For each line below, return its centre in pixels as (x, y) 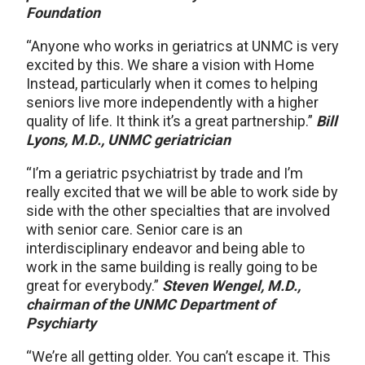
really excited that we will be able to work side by (182, 192)
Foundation (63, 13)
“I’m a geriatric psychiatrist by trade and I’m (165, 173)
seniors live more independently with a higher (172, 102)
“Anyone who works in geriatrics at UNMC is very (182, 46)
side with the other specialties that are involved (178, 211)
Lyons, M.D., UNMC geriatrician (128, 140)
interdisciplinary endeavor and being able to (165, 248)
